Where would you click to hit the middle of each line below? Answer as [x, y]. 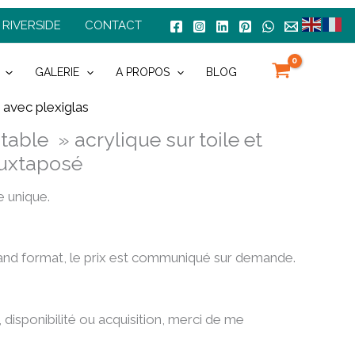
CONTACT [113, 25]
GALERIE [57, 73]
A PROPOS [143, 73]
